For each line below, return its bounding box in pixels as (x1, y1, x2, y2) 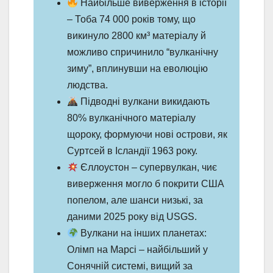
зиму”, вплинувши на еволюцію (67, 63, 208, 74)
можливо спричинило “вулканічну (67, 46, 218, 57)
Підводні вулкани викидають (78, 96, 210, 107)
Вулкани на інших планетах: (78, 227, 207, 238)
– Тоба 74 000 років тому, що (67, 13, 196, 24)
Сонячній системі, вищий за (67, 260, 193, 271)
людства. (67, 79, 108, 90)
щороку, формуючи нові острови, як (67, 129, 227, 140)
